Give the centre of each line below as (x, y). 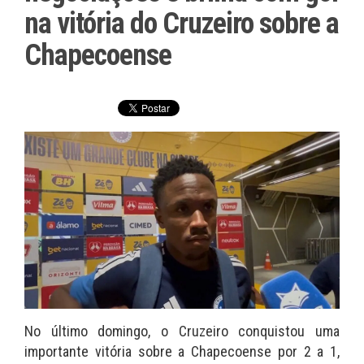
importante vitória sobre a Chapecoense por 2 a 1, (182, 352)
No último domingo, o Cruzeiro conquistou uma (182, 331)
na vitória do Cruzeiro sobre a (182, 24)
